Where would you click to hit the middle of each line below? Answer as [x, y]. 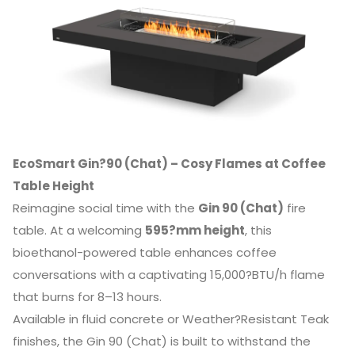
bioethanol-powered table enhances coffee [144, 252]
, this [258, 230]
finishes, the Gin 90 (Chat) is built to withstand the [161, 341]
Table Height [53, 185]
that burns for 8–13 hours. [87, 296]
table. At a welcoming [78, 230]
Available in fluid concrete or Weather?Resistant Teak [170, 319]
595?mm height [195, 230]
